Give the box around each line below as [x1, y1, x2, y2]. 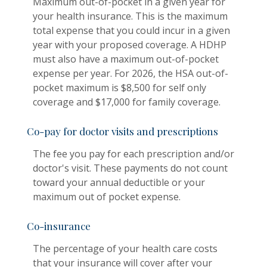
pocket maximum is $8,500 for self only [33, 81, 206, 95]
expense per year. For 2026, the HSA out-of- [33, 67, 228, 80]
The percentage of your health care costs [33, 242, 218, 256]
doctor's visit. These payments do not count [33, 162, 228, 175]
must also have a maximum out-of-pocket [33, 52, 219, 66]
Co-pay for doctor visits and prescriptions [27, 125, 218, 138]
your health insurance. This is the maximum [33, 10, 228, 23]
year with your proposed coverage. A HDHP [33, 38, 226, 52]
